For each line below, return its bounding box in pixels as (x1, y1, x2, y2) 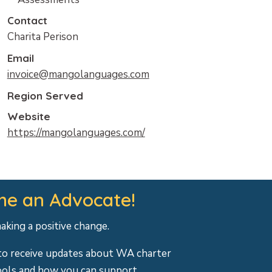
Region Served (7, 89, 83, 102)
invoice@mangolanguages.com (7, 67, 149, 81)
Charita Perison (7, 29, 78, 44)
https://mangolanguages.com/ (7, 125, 145, 140)
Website (7, 109, 50, 123)
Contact (7, 13, 47, 27)
